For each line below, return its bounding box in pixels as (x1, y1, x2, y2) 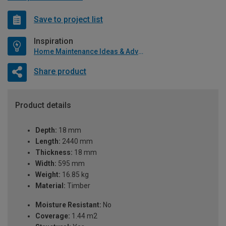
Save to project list (34, 15, 103, 25)
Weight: (35, 171, 61, 179)
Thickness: (35, 148, 73, 157)
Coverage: (35, 212, 70, 220)
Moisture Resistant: (35, 201, 101, 209)
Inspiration (34, 36, 73, 46)
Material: (35, 182, 66, 190)
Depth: (35, 126, 57, 135)
